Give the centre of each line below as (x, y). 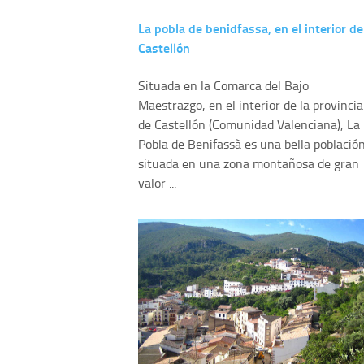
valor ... (157, 182)
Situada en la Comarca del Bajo (223, 85)
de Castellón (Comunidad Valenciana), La (249, 124)
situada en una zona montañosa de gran (249, 163)
